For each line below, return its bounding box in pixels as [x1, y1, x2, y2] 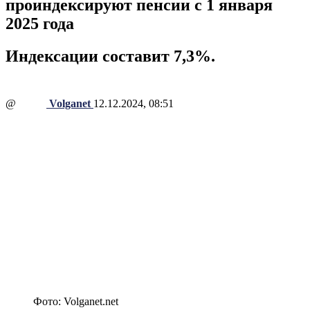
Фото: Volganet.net [33, 295, 118, 308]
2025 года [6, 14, 74, 33]
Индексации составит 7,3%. [6, 46, 215, 65]
